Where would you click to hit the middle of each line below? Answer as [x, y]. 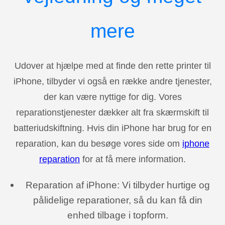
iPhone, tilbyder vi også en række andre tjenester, [113, 81]
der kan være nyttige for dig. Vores [113, 97]
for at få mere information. [133, 159]
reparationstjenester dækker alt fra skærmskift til [113, 112]
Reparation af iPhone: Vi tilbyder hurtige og [118, 185]
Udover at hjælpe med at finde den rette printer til [113, 66]
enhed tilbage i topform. [118, 215]
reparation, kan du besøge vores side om [99, 143]
